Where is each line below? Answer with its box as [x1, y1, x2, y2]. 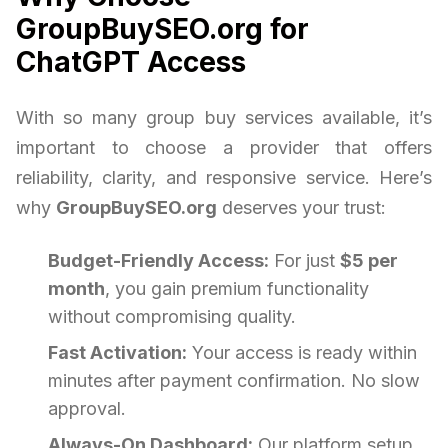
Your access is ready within [187, 341, 417, 363]
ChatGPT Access [16, 44, 246, 79]
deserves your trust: [217, 196, 386, 218]
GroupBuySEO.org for [16, 11, 309, 46]
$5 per [340, 249, 398, 271]
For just [269, 249, 340, 271]
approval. [48, 397, 126, 419]
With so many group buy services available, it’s [16, 106, 432, 128]
